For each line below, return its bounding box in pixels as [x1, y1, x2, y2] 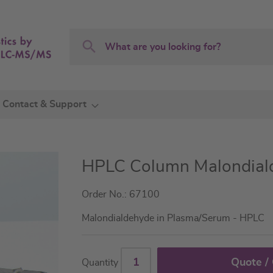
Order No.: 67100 [82, 190, 160, 199]
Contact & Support [2, 99, 87, 109]
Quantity [82, 258, 119, 268]
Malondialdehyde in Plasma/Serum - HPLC [82, 213, 265, 223]
